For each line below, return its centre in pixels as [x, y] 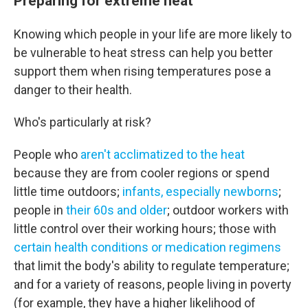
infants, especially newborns [199, 191]
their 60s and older [117, 210]
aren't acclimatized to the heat [161, 154]
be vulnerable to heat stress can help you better [143, 53]
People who [46, 154]
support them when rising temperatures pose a [142, 71]
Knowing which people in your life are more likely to [153, 34]
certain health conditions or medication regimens [147, 247]
